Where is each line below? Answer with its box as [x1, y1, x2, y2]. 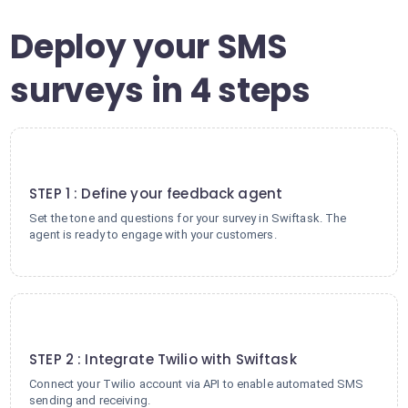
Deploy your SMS [10, 24, 288, 70]
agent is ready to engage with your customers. [29, 228, 277, 241]
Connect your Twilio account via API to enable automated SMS [29, 377, 364, 391]
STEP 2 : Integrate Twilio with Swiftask [29, 350, 297, 369]
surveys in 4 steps [10, 67, 311, 114]
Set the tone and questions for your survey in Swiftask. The [29, 211, 347, 225]
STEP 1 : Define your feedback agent [29, 184, 283, 203]
